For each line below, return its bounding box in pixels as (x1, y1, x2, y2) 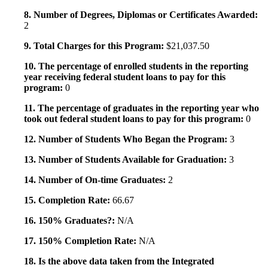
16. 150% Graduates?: (24, 215, 117, 226)
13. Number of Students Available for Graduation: (24, 154, 229, 165)
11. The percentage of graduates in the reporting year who (24, 103, 259, 114)
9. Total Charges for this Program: (24, 41, 166, 51)
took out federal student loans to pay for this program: (24, 114, 246, 124)
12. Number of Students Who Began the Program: (24, 134, 230, 145)
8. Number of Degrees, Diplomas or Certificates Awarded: (24, 10, 258, 20)
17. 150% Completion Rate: (24, 236, 139, 246)
